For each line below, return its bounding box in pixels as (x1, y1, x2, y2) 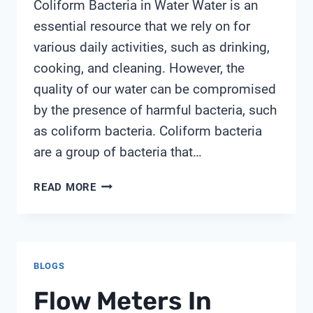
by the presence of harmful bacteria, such (34, 101, 277, 118)
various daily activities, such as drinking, (34, 38, 270, 55)
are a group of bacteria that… (34, 143, 202, 160)
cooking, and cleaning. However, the (34, 59, 245, 76)
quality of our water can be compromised (34, 80, 276, 97)
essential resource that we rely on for (34, 17, 250, 34)
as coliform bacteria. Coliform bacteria (34, 122, 262, 139)
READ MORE (34, 180, 96, 194)
